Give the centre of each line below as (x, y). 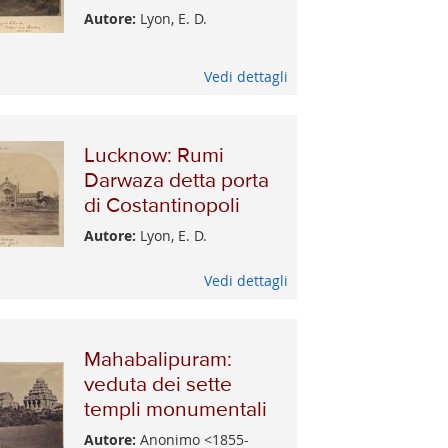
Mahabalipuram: (158, 360)
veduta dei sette (158, 385)
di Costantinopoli (162, 207)
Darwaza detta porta (177, 182)
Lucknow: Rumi (154, 157)
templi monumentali (176, 410)
